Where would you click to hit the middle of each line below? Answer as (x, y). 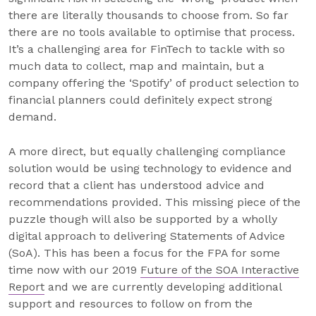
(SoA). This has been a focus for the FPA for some (144, 253)
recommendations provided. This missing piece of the (154, 202)
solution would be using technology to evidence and (150, 168)
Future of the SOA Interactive (220, 270)
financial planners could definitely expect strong (140, 100)
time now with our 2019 (74, 270)
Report (26, 287)
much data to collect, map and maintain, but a (136, 66)
